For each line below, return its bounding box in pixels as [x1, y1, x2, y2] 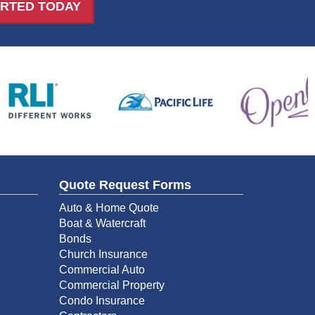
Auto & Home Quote [58, 201, 159, 214]
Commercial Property [58, 278, 165, 291]
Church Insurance [58, 247, 148, 260]
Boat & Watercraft [58, 217, 146, 229]
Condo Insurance [58, 294, 145, 307]
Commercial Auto [58, 263, 145, 276]
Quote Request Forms [58, 177, 191, 192]
